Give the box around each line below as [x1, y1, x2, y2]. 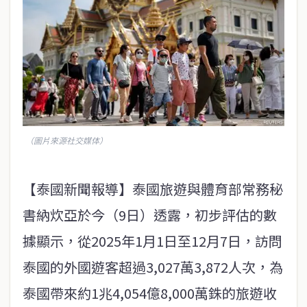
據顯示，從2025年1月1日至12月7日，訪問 [23, 231, 282, 251]
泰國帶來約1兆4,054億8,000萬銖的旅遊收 [23, 283, 277, 304]
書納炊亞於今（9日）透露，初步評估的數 [23, 205, 277, 225]
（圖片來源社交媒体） [25, 134, 108, 147]
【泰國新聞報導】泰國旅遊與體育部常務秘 [23, 179, 283, 199]
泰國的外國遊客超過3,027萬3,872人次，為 [23, 257, 283, 278]
